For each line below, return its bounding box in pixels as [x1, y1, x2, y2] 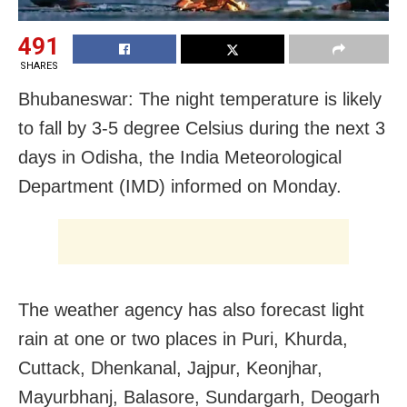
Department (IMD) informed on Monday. [18, 175, 342, 196]
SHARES [19, 59, 58, 72]
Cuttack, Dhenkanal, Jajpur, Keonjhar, [18, 357, 323, 378]
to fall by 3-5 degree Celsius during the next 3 [18, 117, 385, 138]
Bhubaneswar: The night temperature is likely [18, 88, 382, 109]
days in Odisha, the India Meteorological [18, 146, 342, 167]
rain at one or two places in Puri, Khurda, [18, 328, 348, 349]
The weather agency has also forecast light [18, 299, 364, 320]
